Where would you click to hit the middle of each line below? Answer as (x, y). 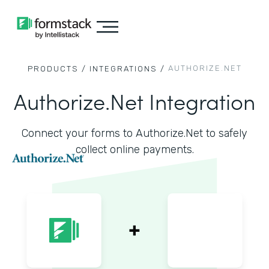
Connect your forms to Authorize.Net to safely (134, 133)
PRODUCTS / (57, 69)
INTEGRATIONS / (127, 69)
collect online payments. (134, 150)
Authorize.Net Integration (134, 101)
